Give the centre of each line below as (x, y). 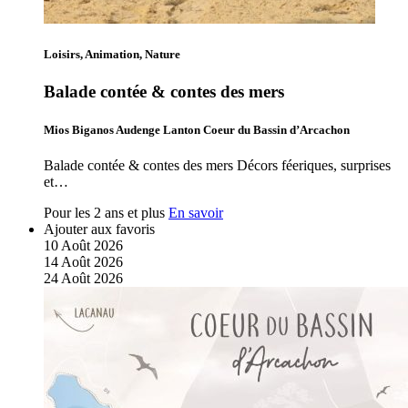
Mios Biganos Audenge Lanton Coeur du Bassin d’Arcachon (197, 129)
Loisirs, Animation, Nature (112, 55)
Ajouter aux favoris (99, 229)
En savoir (196, 212)
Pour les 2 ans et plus (104, 212)
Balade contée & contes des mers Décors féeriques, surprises (217, 165)
